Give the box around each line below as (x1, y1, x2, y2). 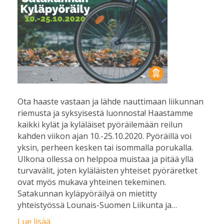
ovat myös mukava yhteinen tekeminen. (17, 176, 166, 188)
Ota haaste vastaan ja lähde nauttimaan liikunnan (17, 96, 203, 107)
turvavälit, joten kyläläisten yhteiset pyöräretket (17, 165, 197, 176)
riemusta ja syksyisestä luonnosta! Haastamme (17, 107, 193, 119)
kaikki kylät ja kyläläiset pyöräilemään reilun (17, 119, 182, 130)
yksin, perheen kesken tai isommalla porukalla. (17, 142, 193, 153)
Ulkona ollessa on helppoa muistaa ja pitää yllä (17, 153, 193, 165)
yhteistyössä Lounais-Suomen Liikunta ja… (17, 199, 177, 211)
